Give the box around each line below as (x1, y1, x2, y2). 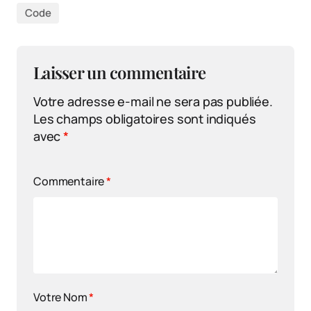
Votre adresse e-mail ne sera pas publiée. (33, 92, 273, 110)
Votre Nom (33, 289, 90, 305)
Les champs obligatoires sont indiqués (33, 110, 256, 127)
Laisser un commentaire (33, 60, 206, 83)
